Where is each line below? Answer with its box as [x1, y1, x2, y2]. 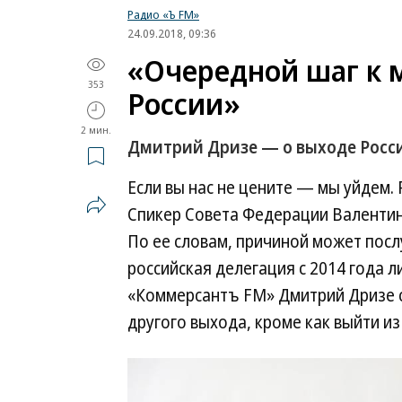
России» [127, 83, 240, 124]
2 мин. [81, 123, 111, 136]
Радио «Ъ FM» [127, 6, 199, 22]
